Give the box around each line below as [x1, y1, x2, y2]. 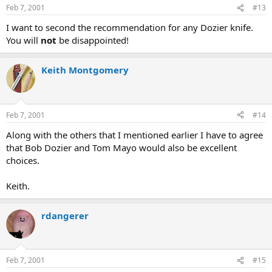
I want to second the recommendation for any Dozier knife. [6, 21, 253, 33]
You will [6, 34, 41, 46]
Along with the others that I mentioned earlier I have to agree [6, 128, 263, 141]
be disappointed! [56, 34, 129, 46]
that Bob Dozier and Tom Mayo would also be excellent [6, 141, 237, 154]
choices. [6, 154, 39, 166]
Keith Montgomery [41, 64, 129, 76]
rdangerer [41, 209, 89, 222]
